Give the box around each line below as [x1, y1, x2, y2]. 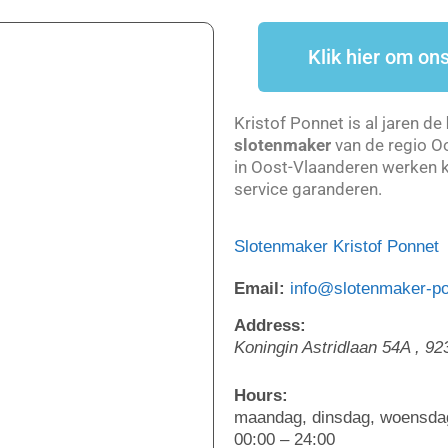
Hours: [234, 385, 288, 405]
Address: [234, 316, 306, 336]
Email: [234, 278, 285, 298]
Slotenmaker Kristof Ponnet [234, 236, 439, 256]
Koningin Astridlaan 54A [234, 338, 410, 358]
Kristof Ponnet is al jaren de [234, 113, 446, 134]
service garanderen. [234, 179, 382, 200]
